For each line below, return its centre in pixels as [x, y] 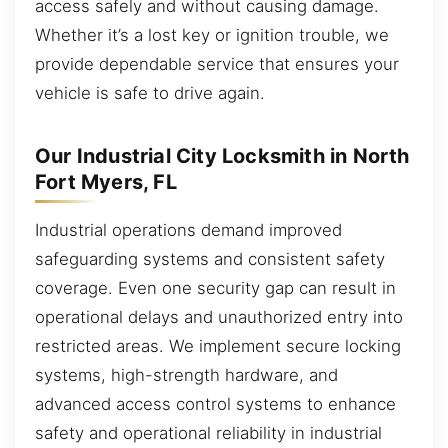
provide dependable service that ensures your [217, 63]
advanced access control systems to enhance [215, 403]
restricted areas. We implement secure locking [218, 345]
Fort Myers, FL [106, 181]
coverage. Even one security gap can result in [215, 287]
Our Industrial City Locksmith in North [222, 155]
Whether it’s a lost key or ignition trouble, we [212, 34]
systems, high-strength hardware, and [186, 374]
